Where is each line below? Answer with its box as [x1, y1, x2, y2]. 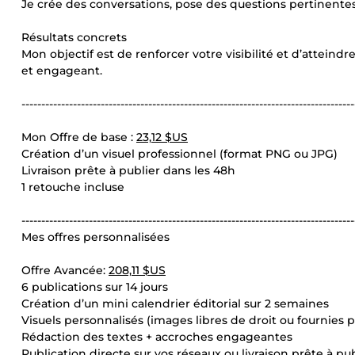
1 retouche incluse [21, 180, 124, 194]
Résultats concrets [21, 30, 127, 44]
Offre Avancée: [21, 263, 109, 277]
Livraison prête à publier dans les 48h [21, 163, 235, 177]
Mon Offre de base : [21, 130, 136, 144]
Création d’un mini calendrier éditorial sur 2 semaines [21, 296, 329, 311]
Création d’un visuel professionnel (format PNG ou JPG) [21, 147, 338, 161]
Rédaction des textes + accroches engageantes [21, 330, 292, 344]
